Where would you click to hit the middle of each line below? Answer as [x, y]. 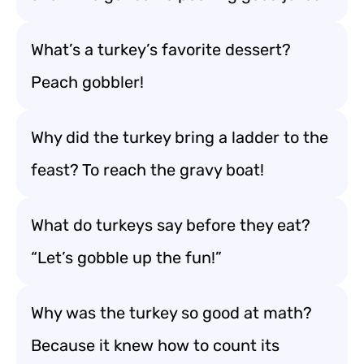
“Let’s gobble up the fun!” [126, 258]
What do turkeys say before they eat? [171, 225]
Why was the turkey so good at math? [171, 313]
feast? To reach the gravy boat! [147, 170]
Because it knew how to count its [155, 345]
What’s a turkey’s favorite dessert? [161, 50]
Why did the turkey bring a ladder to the [180, 137]
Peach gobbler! [87, 82]
